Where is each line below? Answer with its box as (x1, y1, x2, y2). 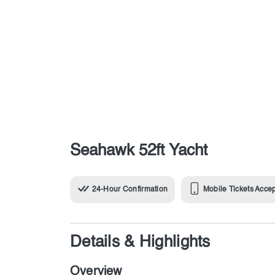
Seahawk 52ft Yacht (70, 143, 207, 159)
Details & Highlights (70, 234, 211, 250)
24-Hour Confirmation (91, 186, 168, 194)
